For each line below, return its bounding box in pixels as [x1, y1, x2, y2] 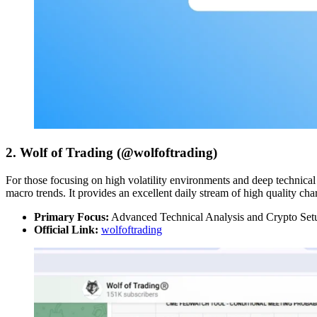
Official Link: [34, 223, 98, 236]
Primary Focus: [34, 210, 109, 223]
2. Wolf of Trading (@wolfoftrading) [6, 145, 217, 161]
